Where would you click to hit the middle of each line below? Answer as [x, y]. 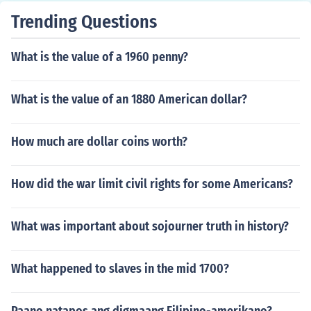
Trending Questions [84, 22]
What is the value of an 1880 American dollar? [129, 99]
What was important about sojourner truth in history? [150, 226]
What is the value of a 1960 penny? [100, 57]
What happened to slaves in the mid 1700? [120, 269]
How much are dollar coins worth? [99, 142]
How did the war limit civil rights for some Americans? [152, 184]
